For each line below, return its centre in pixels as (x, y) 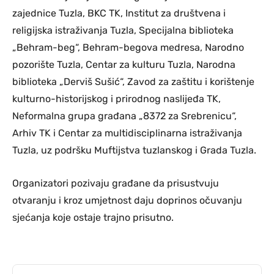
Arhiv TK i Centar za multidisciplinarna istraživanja (127, 133)
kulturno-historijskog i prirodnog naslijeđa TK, (117, 99)
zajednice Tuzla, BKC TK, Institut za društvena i (119, 13)
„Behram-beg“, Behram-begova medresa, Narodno (128, 48)
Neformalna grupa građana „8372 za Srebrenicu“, (124, 116)
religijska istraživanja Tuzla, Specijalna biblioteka (123, 31)
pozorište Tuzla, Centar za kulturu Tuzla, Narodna (124, 65)
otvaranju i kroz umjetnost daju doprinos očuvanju (127, 201)
